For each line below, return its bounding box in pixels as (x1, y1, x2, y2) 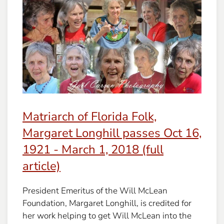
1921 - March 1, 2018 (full (22, 141, 163, 158)
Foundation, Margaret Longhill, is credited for (22, 197, 191, 209)
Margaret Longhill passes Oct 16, (22, 125, 201, 141)
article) (22, 158, 60, 174)
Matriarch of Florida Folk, (22, 108, 156, 125)
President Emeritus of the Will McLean (22, 185, 167, 197)
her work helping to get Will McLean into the (22, 210, 191, 222)
